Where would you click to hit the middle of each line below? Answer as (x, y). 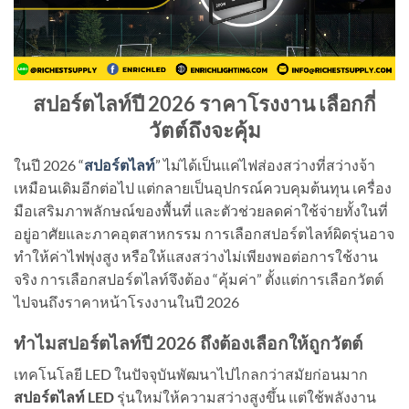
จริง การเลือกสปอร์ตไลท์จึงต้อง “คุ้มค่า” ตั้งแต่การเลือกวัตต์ (199, 279)
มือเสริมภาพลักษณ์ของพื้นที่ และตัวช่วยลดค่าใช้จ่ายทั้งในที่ (201, 211)
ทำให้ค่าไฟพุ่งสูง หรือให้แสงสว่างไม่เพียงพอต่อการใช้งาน (196, 257)
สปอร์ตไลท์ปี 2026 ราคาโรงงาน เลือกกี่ (204, 103)
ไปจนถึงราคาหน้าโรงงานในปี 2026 (126, 302)
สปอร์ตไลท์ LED (64, 397)
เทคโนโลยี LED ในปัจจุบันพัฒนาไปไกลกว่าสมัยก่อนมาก (191, 374)
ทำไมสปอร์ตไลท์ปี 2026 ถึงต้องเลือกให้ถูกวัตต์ (188, 342)
